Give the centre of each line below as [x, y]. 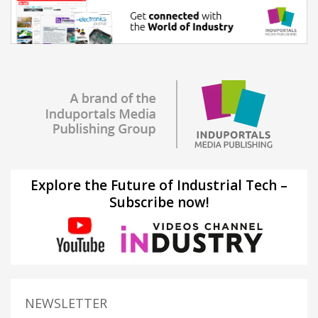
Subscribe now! [159, 202]
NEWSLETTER [66, 303]
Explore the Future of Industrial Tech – [159, 185]
